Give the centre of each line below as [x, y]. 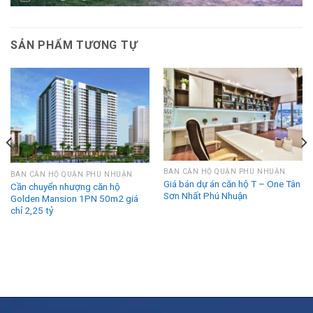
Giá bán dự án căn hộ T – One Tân [232, 184]
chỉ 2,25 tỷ [31, 210]
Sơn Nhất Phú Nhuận [205, 196]
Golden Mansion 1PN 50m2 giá [74, 198]
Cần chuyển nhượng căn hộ [65, 186]
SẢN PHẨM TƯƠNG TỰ [74, 45]
